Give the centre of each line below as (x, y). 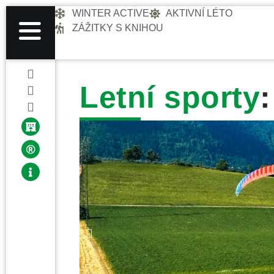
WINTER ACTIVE (110, 13)
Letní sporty (170, 97)
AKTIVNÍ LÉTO (199, 13)
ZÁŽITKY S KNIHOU (117, 28)
